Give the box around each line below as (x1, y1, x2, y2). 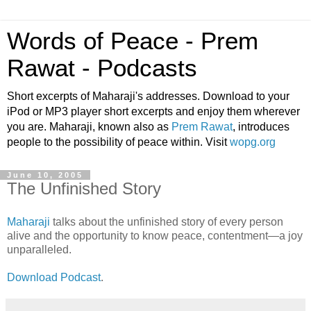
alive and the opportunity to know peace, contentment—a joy (7, 229, 303, 242)
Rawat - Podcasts (7, 55, 197, 81)
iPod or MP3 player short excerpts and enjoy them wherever (7, 106, 300, 117)
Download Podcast (7, 271, 101, 283)
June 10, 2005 (7, 171, 83, 179)
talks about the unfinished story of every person (50, 215, 283, 228)
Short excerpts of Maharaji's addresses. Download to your (7, 90, 289, 102)
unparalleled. (7, 243, 72, 255)
